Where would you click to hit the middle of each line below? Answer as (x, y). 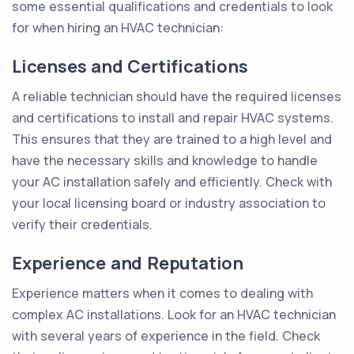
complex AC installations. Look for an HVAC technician (174, 314)
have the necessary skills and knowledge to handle (165, 160)
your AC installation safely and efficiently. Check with (172, 182)
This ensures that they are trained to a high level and (172, 139)
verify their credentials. (82, 224)
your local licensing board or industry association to (169, 203)
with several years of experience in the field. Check (166, 336)
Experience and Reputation (128, 263)
